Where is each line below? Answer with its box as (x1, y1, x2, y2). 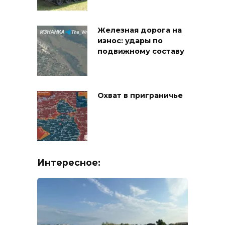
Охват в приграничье (97, 91, 183, 100)
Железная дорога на (97, 26, 182, 35)
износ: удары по (97, 36, 163, 46)
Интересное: (37, 157, 100, 168)
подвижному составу (97, 47, 184, 56)
